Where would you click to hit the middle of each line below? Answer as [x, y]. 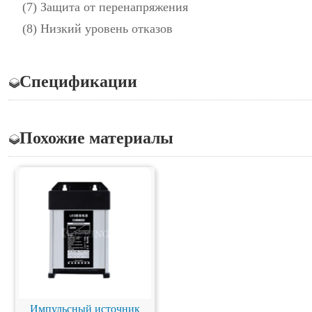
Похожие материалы [96, 138]
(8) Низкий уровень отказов [97, 29]
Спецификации [78, 81]
